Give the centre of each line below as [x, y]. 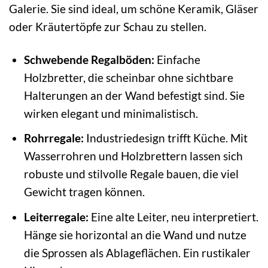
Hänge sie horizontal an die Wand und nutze [135, 234]
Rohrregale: [54, 138]
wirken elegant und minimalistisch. [111, 113]
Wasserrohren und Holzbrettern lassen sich [133, 156]
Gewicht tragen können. [84, 192]
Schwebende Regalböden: [89, 59]
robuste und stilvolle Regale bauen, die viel [131, 174]
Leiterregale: [56, 217]
